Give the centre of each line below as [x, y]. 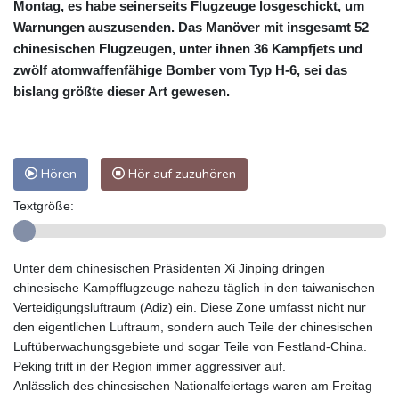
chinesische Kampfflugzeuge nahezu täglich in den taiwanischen [194, 287]
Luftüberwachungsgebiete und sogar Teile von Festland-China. [190, 346]
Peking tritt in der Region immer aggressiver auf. [150, 366]
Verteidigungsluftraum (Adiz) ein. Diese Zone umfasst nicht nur [190, 307]
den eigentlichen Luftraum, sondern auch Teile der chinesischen [193, 326]
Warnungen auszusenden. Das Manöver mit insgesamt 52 [191, 27]
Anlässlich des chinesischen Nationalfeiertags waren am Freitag [193, 385]
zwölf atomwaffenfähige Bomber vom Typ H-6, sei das [180, 69]
